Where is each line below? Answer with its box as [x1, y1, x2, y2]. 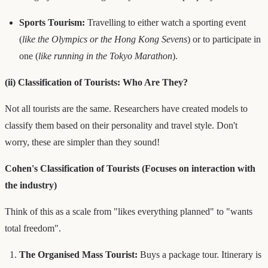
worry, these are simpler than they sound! [5, 136, 160, 147]
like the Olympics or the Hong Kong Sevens [22, 33, 187, 44]
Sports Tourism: [19, 17, 85, 28]
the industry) [5, 179, 57, 190]
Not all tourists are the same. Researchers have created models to [5, 103, 248, 114]
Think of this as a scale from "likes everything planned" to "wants [5, 206, 252, 217]
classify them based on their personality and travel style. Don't [5, 120, 237, 130]
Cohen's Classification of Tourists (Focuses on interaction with [5, 163, 255, 173]
